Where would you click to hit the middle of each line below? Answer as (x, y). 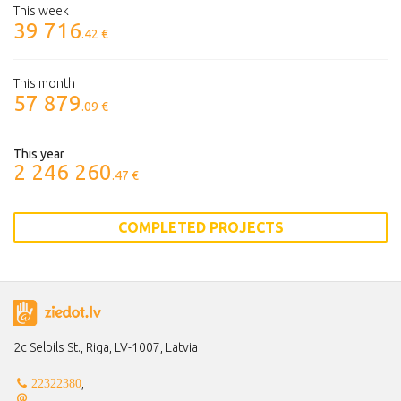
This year (39, 154)
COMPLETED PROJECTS (200, 227)
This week (41, 11)
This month (44, 83)
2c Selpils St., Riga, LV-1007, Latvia (106, 347)
